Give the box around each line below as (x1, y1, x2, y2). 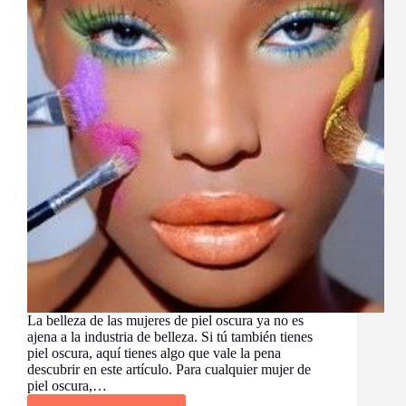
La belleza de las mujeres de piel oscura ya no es (27, 313, 304, 329)
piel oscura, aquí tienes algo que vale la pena (27, 345, 281, 362)
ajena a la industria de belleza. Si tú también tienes (27, 329, 313, 345)
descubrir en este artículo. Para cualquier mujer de (27, 362, 311, 378)
